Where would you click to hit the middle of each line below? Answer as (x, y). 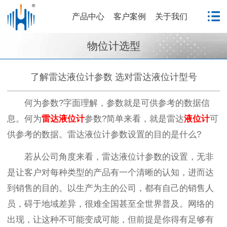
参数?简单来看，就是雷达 (134, 119)
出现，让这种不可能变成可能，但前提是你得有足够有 (110, 219)
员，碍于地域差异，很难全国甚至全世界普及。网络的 (110, 204)
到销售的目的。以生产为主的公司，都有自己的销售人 (110, 188)
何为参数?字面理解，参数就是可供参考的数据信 (117, 103)
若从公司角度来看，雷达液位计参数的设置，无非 (119, 157)
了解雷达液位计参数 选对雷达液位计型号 (113, 77)
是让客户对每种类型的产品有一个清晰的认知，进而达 (110, 172)
